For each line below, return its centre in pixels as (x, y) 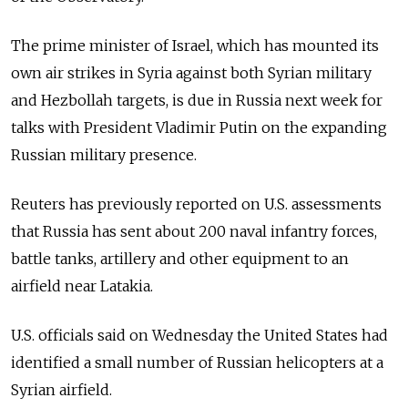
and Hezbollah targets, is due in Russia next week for (197, 101)
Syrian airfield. (61, 390)
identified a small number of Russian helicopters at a (197, 363)
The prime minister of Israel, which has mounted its (195, 46)
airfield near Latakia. (82, 286)
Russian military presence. (104, 155)
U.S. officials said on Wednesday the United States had (199, 336)
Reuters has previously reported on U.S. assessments (196, 204)
